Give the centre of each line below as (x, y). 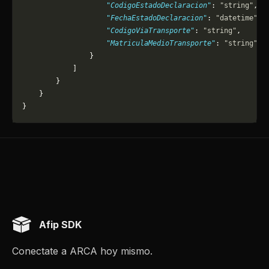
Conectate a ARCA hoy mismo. (82, 251)
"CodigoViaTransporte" (108, 31)
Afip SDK (60, 225)
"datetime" (237, 18)
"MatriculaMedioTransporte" (119, 43)
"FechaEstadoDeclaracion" (115, 18)
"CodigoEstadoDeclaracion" (117, 5)
